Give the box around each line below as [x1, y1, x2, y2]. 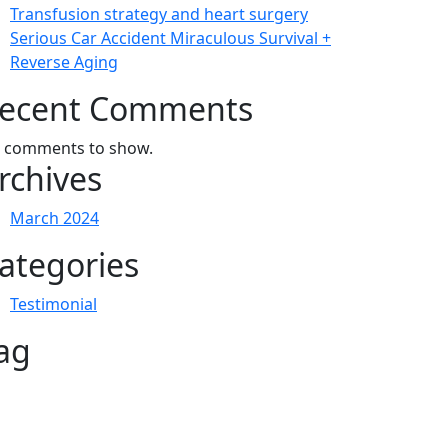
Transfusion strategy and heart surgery [10, 2, 308, 25]
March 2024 [10, 206, 99, 229]
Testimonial [10, 292, 97, 315]
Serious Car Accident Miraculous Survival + [10, 26, 331, 49]
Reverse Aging [10, 50, 118, 73]
